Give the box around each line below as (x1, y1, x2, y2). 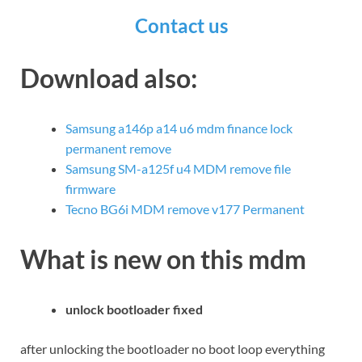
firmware (65, 181, 116, 197)
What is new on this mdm (20, 242, 306, 275)
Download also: (20, 62, 197, 95)
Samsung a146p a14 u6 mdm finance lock (65, 120, 293, 137)
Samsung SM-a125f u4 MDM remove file (65, 161, 291, 177)
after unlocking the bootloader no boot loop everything (20, 340, 325, 356)
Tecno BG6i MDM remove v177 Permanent (65, 201, 305, 217)
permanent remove (65, 141, 171, 157)
